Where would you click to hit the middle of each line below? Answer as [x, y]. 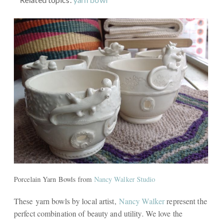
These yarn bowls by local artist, [66, 201]
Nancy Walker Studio [125, 179]
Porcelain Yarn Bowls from [54, 179]
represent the [186, 201]
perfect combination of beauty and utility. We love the [98, 213]
